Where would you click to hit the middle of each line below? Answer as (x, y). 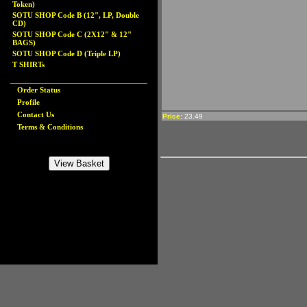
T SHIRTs (28, 64)
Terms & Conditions (50, 127)
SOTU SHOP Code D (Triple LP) (66, 53)
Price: (173, 116)
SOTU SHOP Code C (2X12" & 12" (72, 34)
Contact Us (36, 114)
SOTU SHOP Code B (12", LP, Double (76, 15)
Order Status (39, 90)
